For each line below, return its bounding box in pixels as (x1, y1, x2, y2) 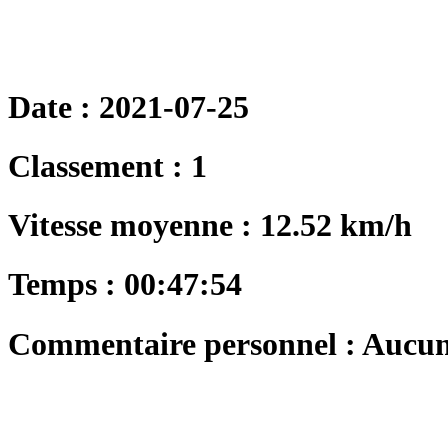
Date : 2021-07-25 (8, 88, 249, 125)
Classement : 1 (8, 148, 207, 184)
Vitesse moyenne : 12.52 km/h (8, 207, 412, 244)
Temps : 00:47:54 (8, 266, 242, 303)
